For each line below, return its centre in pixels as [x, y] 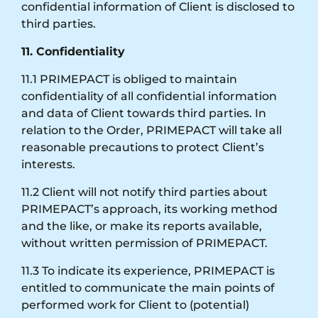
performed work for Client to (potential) [135, 305]
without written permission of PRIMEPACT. [144, 243]
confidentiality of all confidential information [149, 96]
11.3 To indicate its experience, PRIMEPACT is [148, 270]
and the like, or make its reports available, [142, 226]
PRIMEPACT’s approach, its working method [149, 209]
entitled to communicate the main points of [148, 287]
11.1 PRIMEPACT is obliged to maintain [129, 79]
